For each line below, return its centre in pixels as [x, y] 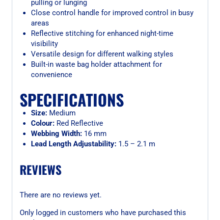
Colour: [42, 123]
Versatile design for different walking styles [102, 54]
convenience [51, 74]
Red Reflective [79, 123]
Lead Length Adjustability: [73, 144]
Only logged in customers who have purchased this [103, 212]
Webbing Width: [56, 134]
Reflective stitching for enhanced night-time [102, 33]
